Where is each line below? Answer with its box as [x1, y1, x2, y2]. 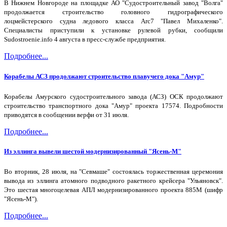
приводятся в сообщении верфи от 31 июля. [4, 110, 129, 119]
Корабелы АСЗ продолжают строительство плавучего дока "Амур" [4, 72, 204, 80]
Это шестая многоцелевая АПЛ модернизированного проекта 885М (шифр [4, 186, 223, 194]
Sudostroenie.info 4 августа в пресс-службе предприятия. [4, 35, 166, 44]
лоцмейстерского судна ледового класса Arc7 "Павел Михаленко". [4, 17, 223, 25]
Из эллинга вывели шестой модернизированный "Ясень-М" [4, 147, 181, 155]
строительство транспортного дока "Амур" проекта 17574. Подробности [4, 101, 223, 109]
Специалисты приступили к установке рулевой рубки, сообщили [4, 26, 223, 34]
